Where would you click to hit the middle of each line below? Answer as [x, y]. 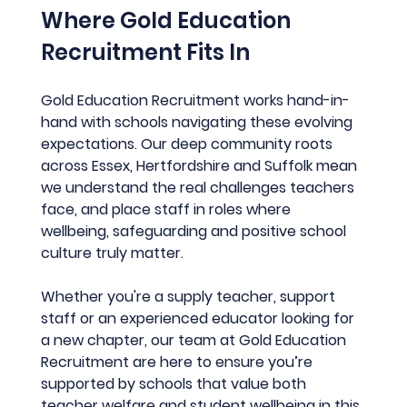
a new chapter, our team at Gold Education [196, 341]
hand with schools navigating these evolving [199, 123]
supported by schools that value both [176, 384]
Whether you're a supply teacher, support [190, 297]
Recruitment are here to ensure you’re [179, 362]
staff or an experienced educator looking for [200, 319]
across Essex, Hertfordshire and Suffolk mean [201, 166]
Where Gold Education [169, 21]
